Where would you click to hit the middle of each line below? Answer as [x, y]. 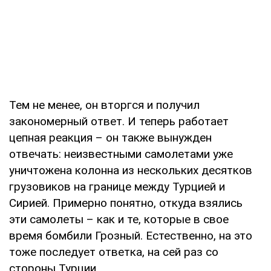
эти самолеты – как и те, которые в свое [119, 219]
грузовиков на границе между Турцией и [117, 186]
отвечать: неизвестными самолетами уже [121, 154]
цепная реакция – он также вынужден [110, 137]
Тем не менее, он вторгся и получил [104, 105]
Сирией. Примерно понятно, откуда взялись [126, 203]
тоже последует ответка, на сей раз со [114, 252]
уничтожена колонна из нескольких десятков [131, 170]
